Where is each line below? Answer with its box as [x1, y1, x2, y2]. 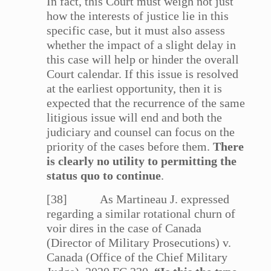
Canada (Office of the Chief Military [47, 250, 228, 264]
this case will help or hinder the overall [47, 53, 240, 67]
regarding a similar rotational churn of [47, 207, 236, 221]
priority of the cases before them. [47, 140, 214, 154]
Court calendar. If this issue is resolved [47, 67, 239, 81]
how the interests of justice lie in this [47, 9, 229, 23]
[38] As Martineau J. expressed [47, 192, 230, 206]
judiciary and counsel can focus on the [47, 125, 235, 139]
